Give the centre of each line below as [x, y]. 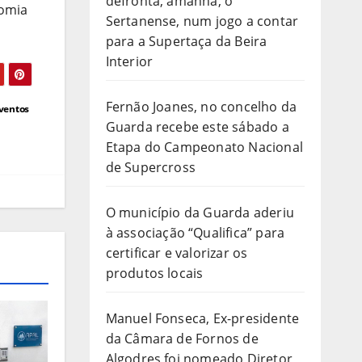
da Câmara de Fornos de [182, 338]
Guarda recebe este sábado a [197, 126]
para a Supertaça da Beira [186, 41]
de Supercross [151, 167]
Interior [129, 61]
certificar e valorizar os [177, 253]
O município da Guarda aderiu [200, 212]
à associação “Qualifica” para [195, 232]
